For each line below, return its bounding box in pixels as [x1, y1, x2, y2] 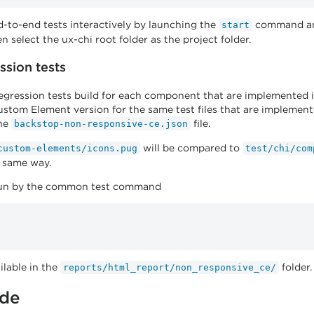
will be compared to [140, 142, 243, 154]
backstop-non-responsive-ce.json [14, 118, 188, 129]
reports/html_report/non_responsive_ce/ [63, 262, 276, 273]
